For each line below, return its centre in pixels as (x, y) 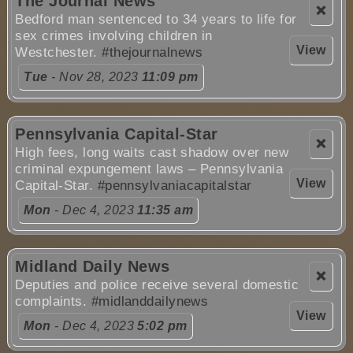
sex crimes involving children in (114, 36)
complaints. (53, 301)
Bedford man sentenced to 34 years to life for (156, 20)
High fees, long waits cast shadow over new (152, 152)
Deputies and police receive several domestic (157, 284)
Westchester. (59, 53)
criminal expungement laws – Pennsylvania (149, 169)
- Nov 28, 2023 (95, 77)
